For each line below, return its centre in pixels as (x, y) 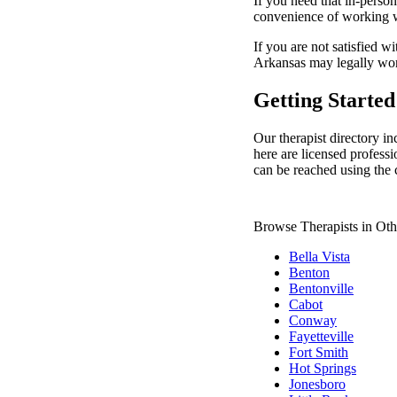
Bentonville (321, 289)
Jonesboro (317, 385)
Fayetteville (321, 337)
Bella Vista (319, 257)
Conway (313, 321)
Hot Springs (323, 369)
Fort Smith (319, 353)
